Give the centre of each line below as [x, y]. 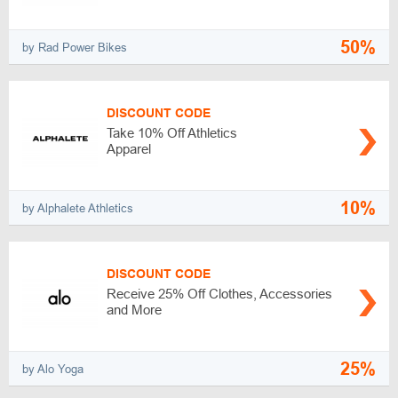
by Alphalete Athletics [78, 208]
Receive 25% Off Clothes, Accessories [219, 294]
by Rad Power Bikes [75, 47]
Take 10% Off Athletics [172, 133]
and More [134, 310]
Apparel [129, 149]
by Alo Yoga [53, 369]
